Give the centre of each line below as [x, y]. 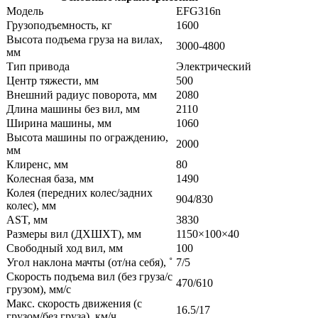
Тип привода [38, 66]
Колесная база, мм [50, 178]
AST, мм [27, 219]
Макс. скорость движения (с [74, 303]
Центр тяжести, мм [53, 80]
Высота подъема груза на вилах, [84, 39]
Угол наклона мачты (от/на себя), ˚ [89, 262]
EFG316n [198, 11]
